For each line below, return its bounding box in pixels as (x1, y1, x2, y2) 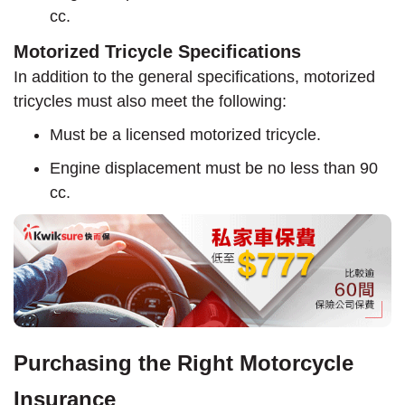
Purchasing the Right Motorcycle (14, 351, 353, 376)
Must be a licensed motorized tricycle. (50, 125, 321, 144)
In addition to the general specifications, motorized (14, 67, 375, 86)
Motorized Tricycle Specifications (14, 41, 301, 61)
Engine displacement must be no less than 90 (50, 158, 378, 177)
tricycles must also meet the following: (14, 91, 287, 110)
